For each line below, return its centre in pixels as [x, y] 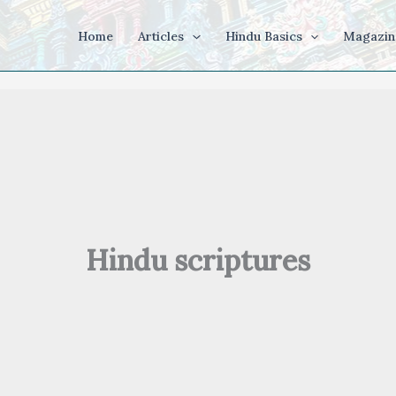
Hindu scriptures [198, 260]
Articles [161, 36]
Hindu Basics [263, 36]
